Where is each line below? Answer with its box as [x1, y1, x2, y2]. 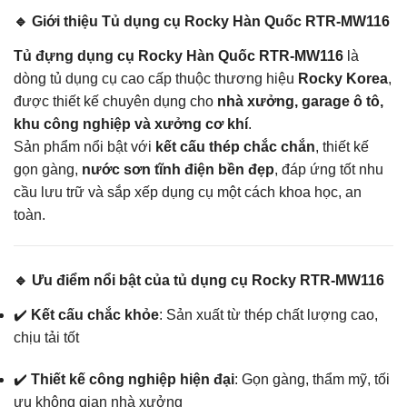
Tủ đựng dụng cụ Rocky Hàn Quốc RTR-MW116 [14, 48, 343, 65]
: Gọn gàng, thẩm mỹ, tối [234, 371, 390, 387]
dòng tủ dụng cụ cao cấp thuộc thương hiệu [14, 71, 298, 87]
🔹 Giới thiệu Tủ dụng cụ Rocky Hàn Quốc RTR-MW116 [14, 14, 390, 30]
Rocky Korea [298, 71, 388, 87]
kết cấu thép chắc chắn [155, 139, 315, 155]
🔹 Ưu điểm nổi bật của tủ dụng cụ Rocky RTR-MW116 [14, 272, 384, 288]
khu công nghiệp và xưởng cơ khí [14, 116, 248, 133]
